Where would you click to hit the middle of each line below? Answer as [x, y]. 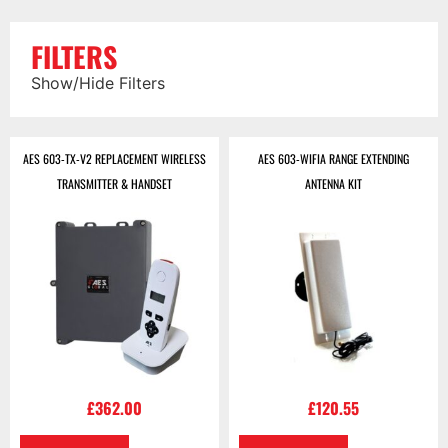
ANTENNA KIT [333, 184]
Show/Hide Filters [98, 83]
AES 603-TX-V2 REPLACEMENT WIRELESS [114, 159]
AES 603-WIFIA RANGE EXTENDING [333, 159]
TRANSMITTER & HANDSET [114, 184]
